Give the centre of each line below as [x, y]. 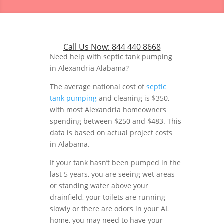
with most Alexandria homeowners [108, 110]
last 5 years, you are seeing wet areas [112, 174]
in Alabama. [70, 144]
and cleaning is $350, [133, 98]
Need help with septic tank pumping [111, 57]
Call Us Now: [87, 47]
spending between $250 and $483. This [116, 121]
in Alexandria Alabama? [89, 68]
